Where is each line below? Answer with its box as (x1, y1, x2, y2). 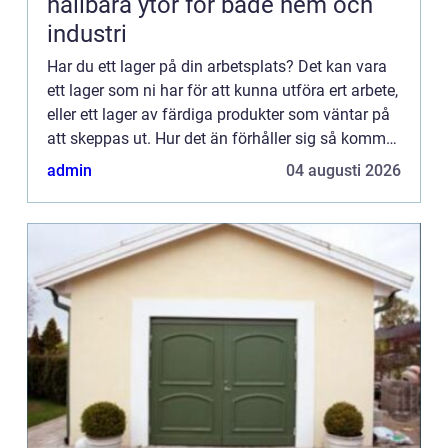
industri (47, 19, 127, 48)
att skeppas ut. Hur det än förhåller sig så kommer (47, 128, 399, 148)
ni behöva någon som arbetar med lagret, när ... (47, 152, 379, 172)
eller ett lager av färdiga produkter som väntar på (47, 104, 390, 124)
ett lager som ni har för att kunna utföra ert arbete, (47, 80, 398, 100)
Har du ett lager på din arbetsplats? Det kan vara (47, 56, 387, 76)
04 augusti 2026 (286, 160, 401, 180)
